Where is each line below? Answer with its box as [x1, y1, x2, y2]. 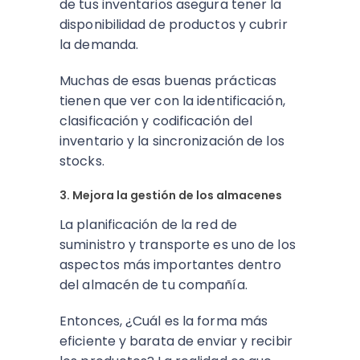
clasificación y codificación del [59, 112, 253, 130]
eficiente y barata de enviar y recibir [59, 332, 292, 350]
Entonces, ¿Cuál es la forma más [59, 312, 268, 330]
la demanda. [59, 35, 139, 54]
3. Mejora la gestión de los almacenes [59, 187, 282, 203]
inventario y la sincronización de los [59, 132, 284, 150]
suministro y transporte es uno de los [59, 235, 296, 254]
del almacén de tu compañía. [59, 276, 247, 294]
